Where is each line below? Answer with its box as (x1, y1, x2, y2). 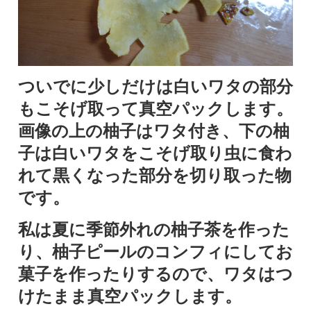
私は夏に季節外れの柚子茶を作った (18, 220, 289, 239)
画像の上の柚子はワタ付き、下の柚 (18, 121, 289, 140)
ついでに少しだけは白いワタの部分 (18, 77, 293, 96)
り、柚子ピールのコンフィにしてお (18, 242, 293, 261)
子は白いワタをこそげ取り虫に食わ (18, 144, 292, 162)
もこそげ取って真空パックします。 (18, 99, 293, 118)
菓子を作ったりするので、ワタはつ (18, 264, 293, 283)
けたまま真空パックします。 (18, 287, 242, 305)
